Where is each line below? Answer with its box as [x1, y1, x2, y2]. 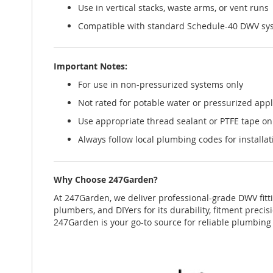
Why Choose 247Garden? [54, 174, 158, 185]
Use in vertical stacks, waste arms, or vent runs [78, 2, 269, 13]
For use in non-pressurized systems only [78, 79, 243, 90]
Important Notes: [54, 60, 127, 72]
